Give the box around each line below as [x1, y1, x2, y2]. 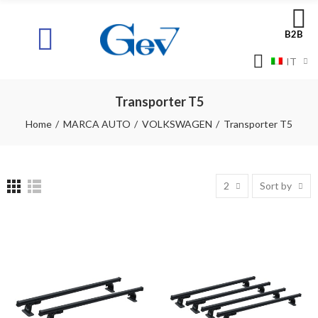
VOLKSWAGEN [142, 118, 212, 130]
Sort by [260, 180, 292, 192]
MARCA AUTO [63, 118, 131, 130]
